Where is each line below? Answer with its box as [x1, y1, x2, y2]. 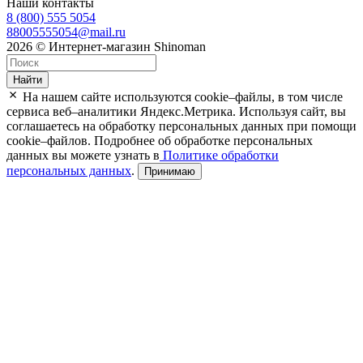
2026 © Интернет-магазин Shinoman [6, 39, 206, 53]
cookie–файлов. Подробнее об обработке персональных [6, 133, 313, 147]
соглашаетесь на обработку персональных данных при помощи [6, 118, 357, 133]
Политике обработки [160, 147, 279, 162]
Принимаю [144, 164, 195, 177]
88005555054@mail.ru [6, 24, 126, 39]
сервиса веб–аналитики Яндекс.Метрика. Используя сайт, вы [6, 104, 346, 118]
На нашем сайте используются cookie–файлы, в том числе [23, 89, 343, 104]
